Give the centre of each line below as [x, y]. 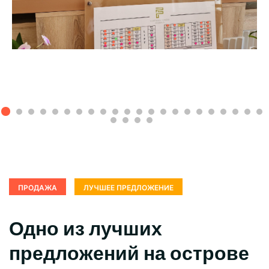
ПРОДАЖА [38, 187]
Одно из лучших [86, 228]
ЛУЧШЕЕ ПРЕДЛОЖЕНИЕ [128, 187]
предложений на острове [129, 253]
